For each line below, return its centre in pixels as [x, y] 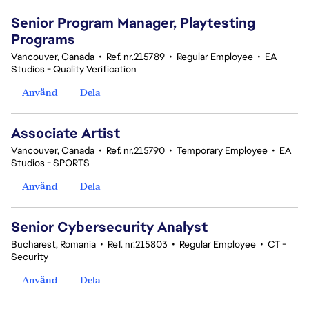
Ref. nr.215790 [136, 150]
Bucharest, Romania [53, 244]
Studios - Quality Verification [74, 69]
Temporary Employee [222, 150]
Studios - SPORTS [50, 163]
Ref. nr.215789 [136, 57]
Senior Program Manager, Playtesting [133, 23]
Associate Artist [66, 133]
